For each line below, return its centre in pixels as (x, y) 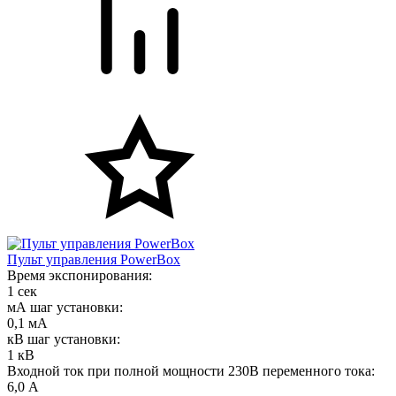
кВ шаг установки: (64, 339)
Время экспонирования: (80, 275)
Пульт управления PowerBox (94, 259)
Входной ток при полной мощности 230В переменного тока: (191, 370)
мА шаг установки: (65, 307)
